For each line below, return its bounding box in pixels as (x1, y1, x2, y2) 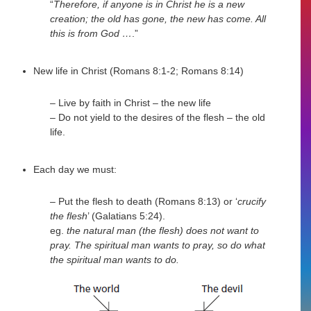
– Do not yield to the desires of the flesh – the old (50, 111, 266, 123)
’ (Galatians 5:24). (87, 210, 166, 221)
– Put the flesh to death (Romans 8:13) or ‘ (50, 195, 238, 207)
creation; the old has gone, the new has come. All (50, 12, 267, 24)
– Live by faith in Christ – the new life (50, 96, 212, 108)
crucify (237, 195, 267, 207)
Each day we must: (33, 164, 117, 176)
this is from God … (50, 27, 133, 39)
